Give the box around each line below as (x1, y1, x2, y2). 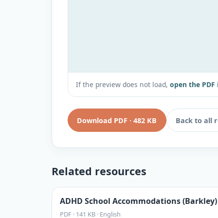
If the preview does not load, (76, 79, 168, 89)
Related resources (52, 164, 146, 179)
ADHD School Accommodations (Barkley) (60, 196, 217, 207)
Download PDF (77, 115, 128, 125)
